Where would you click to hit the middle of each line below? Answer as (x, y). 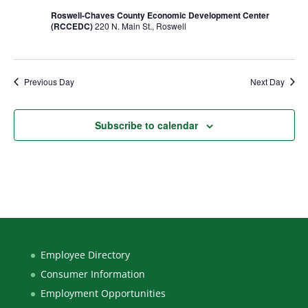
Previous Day (49, 82)
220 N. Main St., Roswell (140, 26)
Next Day (267, 82)
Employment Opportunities (103, 294)
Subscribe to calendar (146, 125)
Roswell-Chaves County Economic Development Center (160, 15)
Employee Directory (85, 255)
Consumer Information (92, 274)
